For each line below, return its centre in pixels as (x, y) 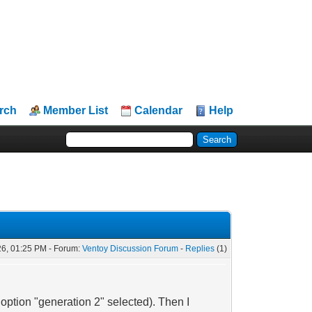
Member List (76, 110)
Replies (200, 249)
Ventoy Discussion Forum (131, 249)
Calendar (159, 110)
